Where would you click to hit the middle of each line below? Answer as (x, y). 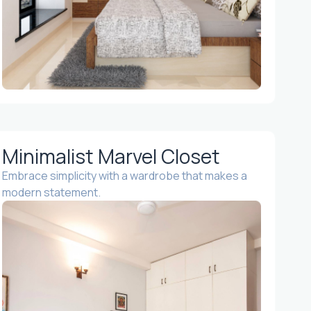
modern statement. (51, 192)
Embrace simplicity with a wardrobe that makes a (124, 175)
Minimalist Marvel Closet (111, 156)
